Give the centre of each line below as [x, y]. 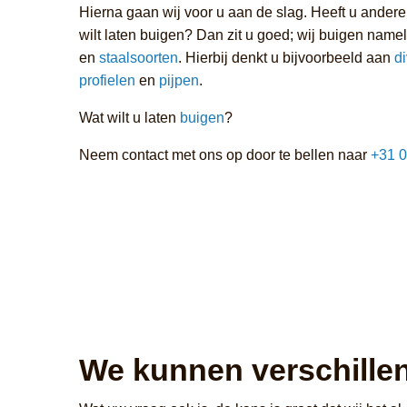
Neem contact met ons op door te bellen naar [225, 155]
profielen [107, 81]
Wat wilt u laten [129, 118]
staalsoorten [139, 58]
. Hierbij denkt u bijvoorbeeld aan [286, 58]
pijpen [179, 81]
